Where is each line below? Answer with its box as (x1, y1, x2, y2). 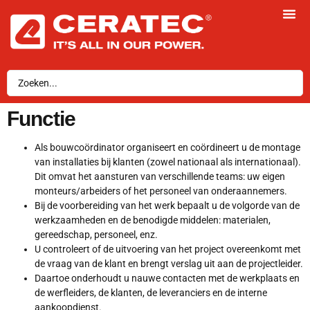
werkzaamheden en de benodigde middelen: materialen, (35, 214, 271, 226)
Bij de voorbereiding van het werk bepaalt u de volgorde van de (35, 199, 300, 211)
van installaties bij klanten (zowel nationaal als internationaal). (35, 156, 301, 167)
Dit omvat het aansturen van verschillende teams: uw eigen (35, 170, 285, 182)
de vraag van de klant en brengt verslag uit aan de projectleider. (35, 257, 303, 269)
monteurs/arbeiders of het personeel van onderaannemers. (35, 185, 287, 197)
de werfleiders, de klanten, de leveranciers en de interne (35, 286, 267, 298)
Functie (7, 107, 75, 130)
